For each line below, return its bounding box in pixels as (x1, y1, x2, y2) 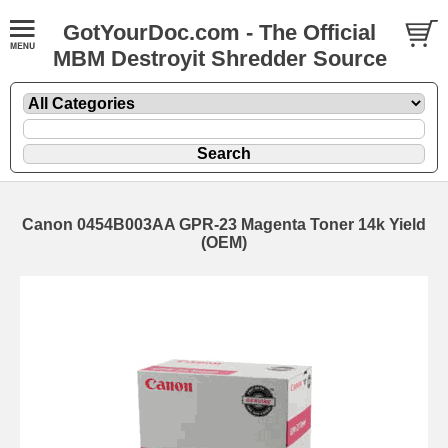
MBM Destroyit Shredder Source (52, 46, 387, 71)
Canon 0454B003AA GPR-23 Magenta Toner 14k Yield (22, 215, 426, 233)
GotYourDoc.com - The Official (63, 20, 376, 45)
